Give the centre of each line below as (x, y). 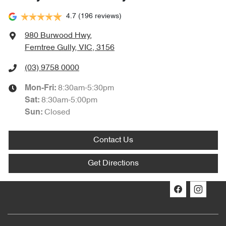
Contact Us (113, 140)
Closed (57, 113)
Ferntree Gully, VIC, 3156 (70, 48)
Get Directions (113, 164)
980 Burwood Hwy (58, 36)
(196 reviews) (100, 17)
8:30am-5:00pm (69, 101)
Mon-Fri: (41, 89)
